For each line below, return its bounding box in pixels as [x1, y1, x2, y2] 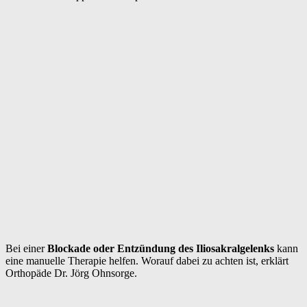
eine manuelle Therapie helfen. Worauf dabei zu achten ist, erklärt [5, 254, 288, 267]
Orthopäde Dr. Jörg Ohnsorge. [5, 267, 137, 279]
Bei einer [5, 242, 47, 254]
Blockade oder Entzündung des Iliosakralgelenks [47, 242, 274, 254]
